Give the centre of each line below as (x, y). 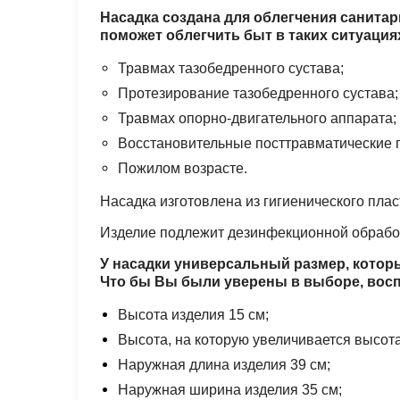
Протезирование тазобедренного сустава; (258, 93)
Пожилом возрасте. (183, 168)
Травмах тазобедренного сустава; (231, 68)
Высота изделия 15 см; (193, 315)
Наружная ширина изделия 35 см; (230, 390)
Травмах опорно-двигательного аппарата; (257, 118)
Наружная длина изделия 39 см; (224, 365)
